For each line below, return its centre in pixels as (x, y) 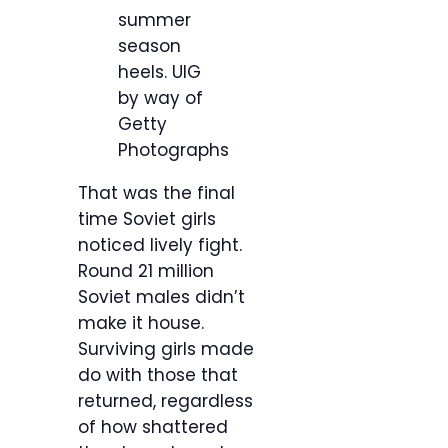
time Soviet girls (147, 219)
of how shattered (153, 427)
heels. (145, 72)
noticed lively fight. (160, 245)
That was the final (156, 193)
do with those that (158, 375)
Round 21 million (146, 271)
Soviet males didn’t (161, 297)
